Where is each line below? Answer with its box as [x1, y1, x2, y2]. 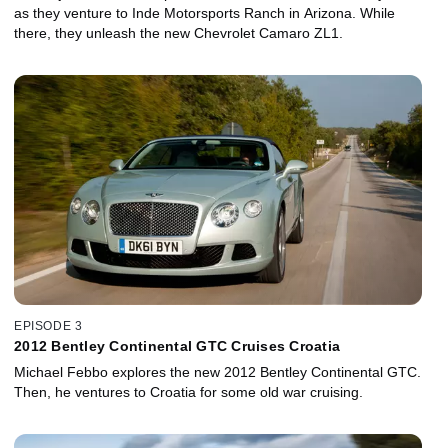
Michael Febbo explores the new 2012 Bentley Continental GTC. [14, 364, 421, 381]
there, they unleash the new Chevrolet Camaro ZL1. [14, 24, 343, 41]
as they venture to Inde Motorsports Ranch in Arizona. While [14, 4, 395, 21]
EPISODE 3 [14, 319, 83, 334]
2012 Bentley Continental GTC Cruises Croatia [14, 338, 340, 355]
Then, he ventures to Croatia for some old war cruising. [14, 384, 363, 401]
